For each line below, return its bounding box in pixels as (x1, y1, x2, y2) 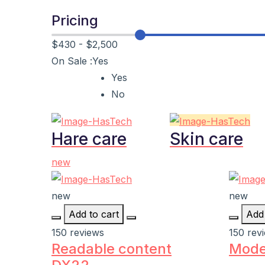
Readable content (51, 240, 172, 258)
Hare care (51, 128, 127, 149)
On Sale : (51, 55, 92, 67)
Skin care (170, 128, 243, 149)
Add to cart (69, 208, 119, 221)
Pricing (51, 12, 98, 29)
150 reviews (51, 227, 104, 239)
